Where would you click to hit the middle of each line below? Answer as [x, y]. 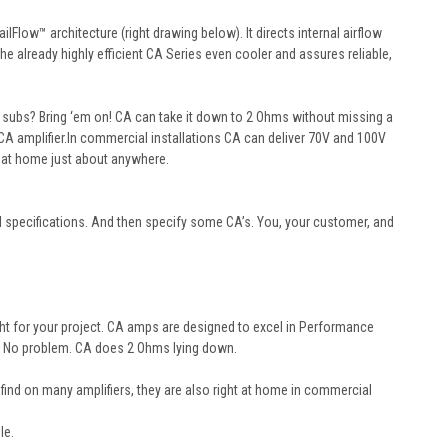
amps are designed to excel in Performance [249, 326]
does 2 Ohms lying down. [164, 347]
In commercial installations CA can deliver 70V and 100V [226, 137]
